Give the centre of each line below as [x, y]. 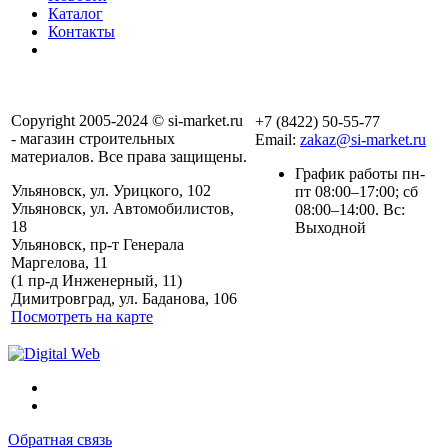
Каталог [75, 14]
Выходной [330, 228]
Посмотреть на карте [82, 317]
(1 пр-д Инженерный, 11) [96, 281]
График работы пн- [360, 174]
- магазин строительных [93, 139]
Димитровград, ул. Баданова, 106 [124, 299]
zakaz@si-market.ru [363, 140]
